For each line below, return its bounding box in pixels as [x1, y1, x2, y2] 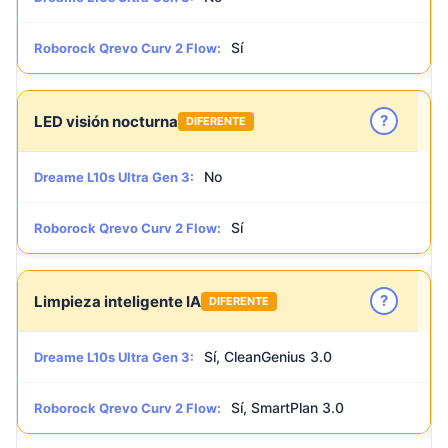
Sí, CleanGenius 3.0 [204, 348, 332, 365]
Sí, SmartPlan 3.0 [231, 399, 344, 416]
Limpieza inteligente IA [34, 291, 201, 311]
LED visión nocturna [34, 111, 178, 131]
